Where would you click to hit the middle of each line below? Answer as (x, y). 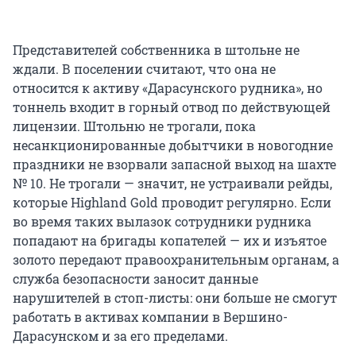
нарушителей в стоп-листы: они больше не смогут (175, 298)
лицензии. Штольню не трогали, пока (134, 126)
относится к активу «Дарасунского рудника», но (168, 88)
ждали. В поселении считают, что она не (144, 69)
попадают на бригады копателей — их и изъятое (170, 241)
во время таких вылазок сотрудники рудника (162, 222)
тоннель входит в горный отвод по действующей (172, 107)
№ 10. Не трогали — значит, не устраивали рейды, (172, 184)
